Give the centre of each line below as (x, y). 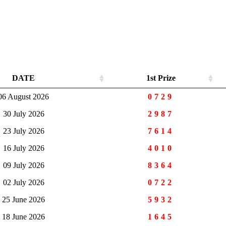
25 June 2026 (23, 200)
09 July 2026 (23, 165)
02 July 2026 (23, 183)
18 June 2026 (23, 217)
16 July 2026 (23, 148)
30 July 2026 (23, 114)
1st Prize (161, 78)
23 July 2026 (23, 131)
